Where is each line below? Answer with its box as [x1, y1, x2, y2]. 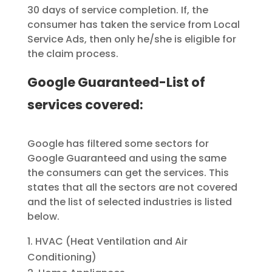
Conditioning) [27, 250, 97, 265]
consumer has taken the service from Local [27, 18, 240, 32]
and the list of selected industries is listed [27, 195, 232, 209]
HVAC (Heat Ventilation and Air [35, 234, 188, 249]
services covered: [27, 96, 143, 114]
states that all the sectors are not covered [27, 180, 237, 195]
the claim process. [27, 47, 118, 61]
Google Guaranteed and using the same [27, 151, 226, 166]
